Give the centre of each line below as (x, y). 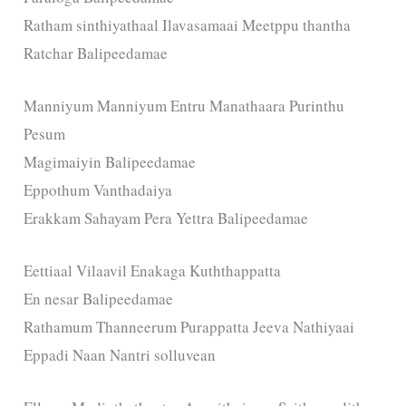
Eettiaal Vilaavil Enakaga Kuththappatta (153, 271)
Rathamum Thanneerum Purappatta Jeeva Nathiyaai (189, 327)
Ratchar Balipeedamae (96, 53)
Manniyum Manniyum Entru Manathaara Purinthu (184, 105)
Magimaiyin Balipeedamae (110, 161)
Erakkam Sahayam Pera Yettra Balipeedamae (166, 217)
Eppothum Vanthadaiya (98, 189)
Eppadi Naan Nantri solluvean (120, 355)
